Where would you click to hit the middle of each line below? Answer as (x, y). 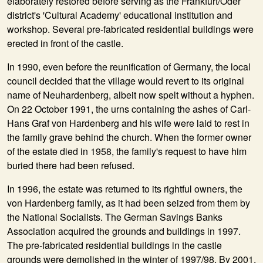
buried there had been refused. (71, 165)
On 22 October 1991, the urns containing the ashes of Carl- (129, 109)
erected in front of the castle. (65, 43)
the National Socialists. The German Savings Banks (115, 217)
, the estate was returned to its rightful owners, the (140, 189)
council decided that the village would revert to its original (126, 81)
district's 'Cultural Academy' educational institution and (120, 15)
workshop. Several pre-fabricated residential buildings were (130, 29)
